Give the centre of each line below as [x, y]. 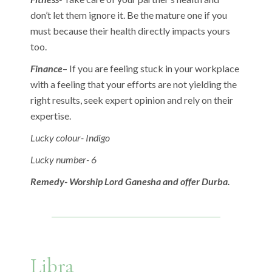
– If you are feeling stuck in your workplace [151, 68]
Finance [47, 68]
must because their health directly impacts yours [131, 30]
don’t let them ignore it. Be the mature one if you [129, 15]
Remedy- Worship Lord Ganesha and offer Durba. [131, 181]
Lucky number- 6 [64, 159]
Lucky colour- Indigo [70, 137]
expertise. [51, 115]
